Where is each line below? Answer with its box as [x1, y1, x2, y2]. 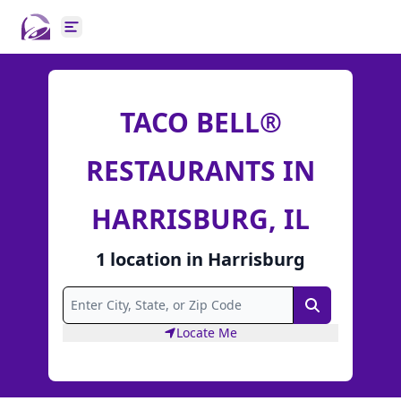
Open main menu [70, 26, 189, 47]
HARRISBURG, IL [91, 200, 310, 237]
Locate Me [176, 324, 237, 342]
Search [311, 298, 358, 318]
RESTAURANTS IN [86, 151, 315, 189]
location [110, 246, 182, 271]
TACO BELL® [119, 103, 282, 141]
